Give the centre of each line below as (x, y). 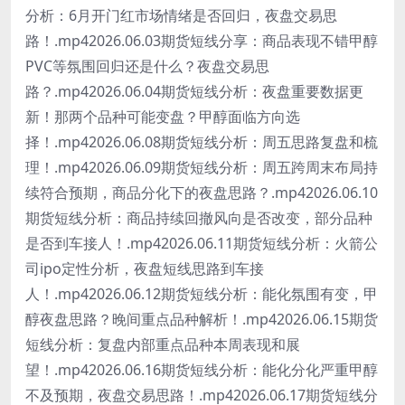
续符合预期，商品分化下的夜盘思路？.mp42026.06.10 (202, 193)
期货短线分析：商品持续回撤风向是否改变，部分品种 (199, 218)
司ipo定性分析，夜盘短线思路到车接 (145, 269)
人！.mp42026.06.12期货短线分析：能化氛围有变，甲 (202, 294)
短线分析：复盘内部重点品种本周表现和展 (163, 345)
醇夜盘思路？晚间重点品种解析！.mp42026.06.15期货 (202, 320)
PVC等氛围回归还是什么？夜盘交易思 (147, 66)
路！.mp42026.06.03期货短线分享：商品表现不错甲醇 (202, 41)
